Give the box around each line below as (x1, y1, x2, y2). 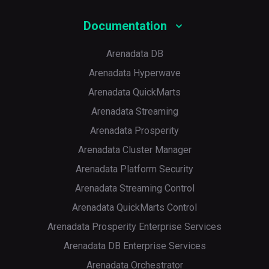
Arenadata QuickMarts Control (72, 202, 197, 213)
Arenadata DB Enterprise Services (63, 240, 206, 252)
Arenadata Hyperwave (88, 67, 181, 79)
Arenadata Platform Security (76, 163, 193, 175)
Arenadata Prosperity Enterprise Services (47, 221, 222, 232)
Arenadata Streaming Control (74, 183, 195, 194)
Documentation (83, 19, 167, 33)
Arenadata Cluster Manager (77, 144, 192, 156)
